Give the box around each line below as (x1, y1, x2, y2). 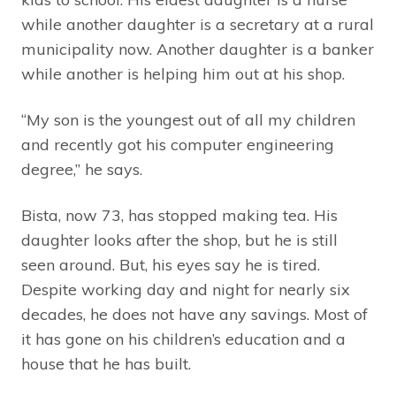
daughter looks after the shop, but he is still (21, 229, 338, 250)
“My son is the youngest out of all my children (21, 109, 355, 130)
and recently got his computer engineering (21, 133, 334, 155)
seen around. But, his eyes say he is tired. (21, 254, 320, 275)
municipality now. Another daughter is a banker (21, 38, 374, 59)
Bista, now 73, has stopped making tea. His (21, 204, 338, 225)
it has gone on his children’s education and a (21, 328, 346, 349)
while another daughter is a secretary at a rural (21, 13, 374, 34)
